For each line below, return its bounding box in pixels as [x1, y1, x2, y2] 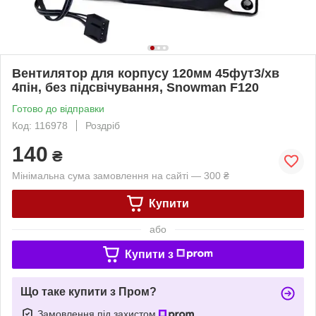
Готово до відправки [12, 102, 104, 114]
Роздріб [85, 119, 120, 131]
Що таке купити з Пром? [20, 285, 157, 298]
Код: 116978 [12, 119, 68, 131]
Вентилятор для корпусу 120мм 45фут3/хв [12, 66, 279, 80]
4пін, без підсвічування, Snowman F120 [12, 80, 259, 95]
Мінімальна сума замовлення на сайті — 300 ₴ [12, 169, 229, 181]
